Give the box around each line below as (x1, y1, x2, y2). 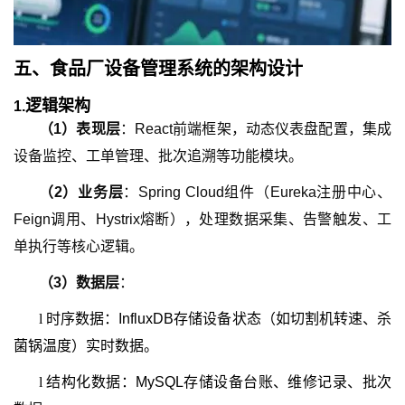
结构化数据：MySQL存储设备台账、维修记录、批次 (46, 374, 392, 390)
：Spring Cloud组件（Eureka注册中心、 (123, 184, 392, 200)
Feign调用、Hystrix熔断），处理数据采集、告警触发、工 (14, 212, 391, 227)
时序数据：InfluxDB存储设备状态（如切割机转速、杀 (46, 311, 392, 326)
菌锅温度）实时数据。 (14, 338, 158, 353)
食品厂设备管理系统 (50, 59, 212, 79)
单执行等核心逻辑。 (14, 239, 144, 254)
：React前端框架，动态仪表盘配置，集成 (119, 121, 392, 137)
